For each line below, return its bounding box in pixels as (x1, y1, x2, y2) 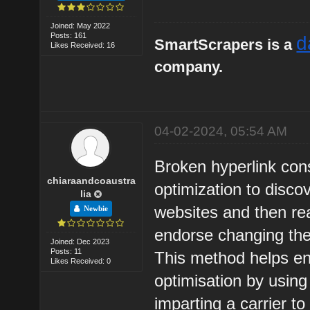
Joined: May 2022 (51, 21, 111, 30)
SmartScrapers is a (154, 35, 297, 53)
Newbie (80, 204, 109, 212)
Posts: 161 (51, 30, 87, 39)
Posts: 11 (51, 246, 82, 255)
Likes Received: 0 (51, 256, 111, 265)
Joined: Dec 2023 (51, 237, 110, 246)
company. (154, 57, 224, 75)
